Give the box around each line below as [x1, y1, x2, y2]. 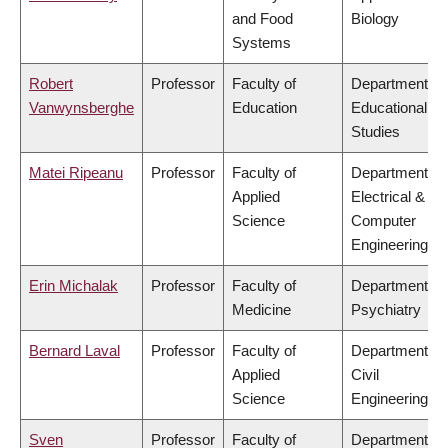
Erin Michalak [29, 277, 118, 295]
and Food [232, 10, 293, 28]
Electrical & [351, 188, 425, 206]
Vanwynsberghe [29, 99, 134, 117]
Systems [232, 34, 291, 52]
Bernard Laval [29, 342, 120, 360]
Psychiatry [351, 301, 421, 319]
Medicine [232, 301, 291, 319]
